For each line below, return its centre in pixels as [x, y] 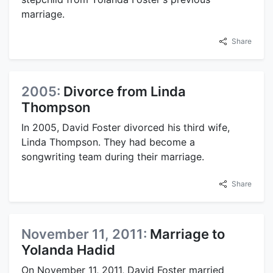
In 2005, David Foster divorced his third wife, [126, 128]
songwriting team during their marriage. [113, 157]
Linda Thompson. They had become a [108, 142]
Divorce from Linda [125, 92]
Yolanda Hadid [68, 250]
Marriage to [187, 234]
